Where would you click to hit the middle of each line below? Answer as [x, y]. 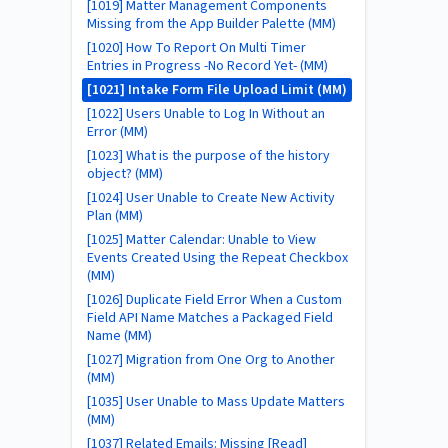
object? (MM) [125, 174]
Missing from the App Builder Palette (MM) [211, 24]
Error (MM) [117, 132]
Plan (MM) [115, 216]
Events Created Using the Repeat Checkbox [217, 258]
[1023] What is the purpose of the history [208, 156]
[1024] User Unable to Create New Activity [211, 198]
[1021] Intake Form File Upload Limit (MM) [217, 90]
